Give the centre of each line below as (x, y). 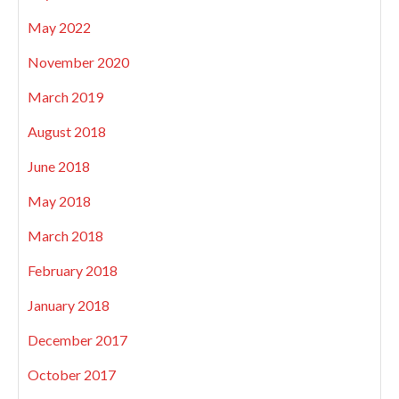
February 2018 (73, 271)
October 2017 (72, 375)
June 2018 (59, 167)
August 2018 (67, 132)
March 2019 (65, 97)
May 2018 (59, 201)
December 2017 (77, 340)
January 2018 (69, 305)
